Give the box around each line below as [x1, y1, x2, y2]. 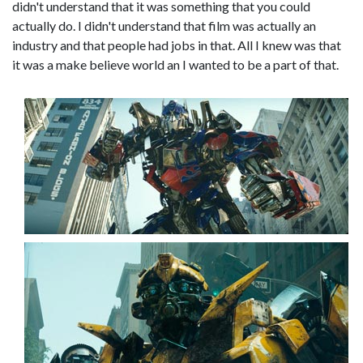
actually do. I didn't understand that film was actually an [12, 18, 316, 33]
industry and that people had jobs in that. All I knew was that [12, 37, 341, 53]
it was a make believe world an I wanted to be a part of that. [12, 57, 339, 72]
